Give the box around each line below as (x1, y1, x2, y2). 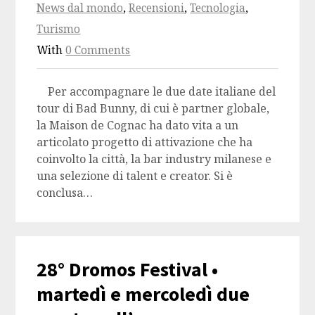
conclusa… (37, 185, 94, 201)
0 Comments (65, 43, 131, 58)
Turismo (37, 22, 81, 37)
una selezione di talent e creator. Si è (37, 168, 233, 184)
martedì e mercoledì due (37, 281, 250, 307)
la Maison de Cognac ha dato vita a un (37, 117, 239, 134)
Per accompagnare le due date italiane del (37, 84, 276, 100)
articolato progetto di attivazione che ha (37, 134, 253, 150)
